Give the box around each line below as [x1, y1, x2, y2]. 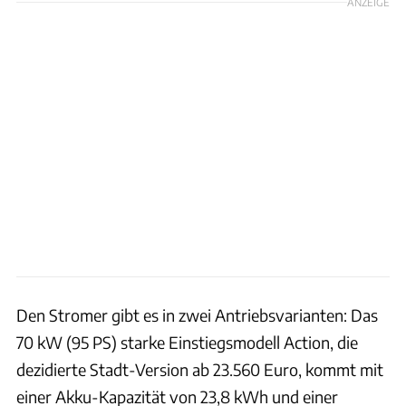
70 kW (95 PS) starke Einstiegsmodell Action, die [16, 331, 358, 353]
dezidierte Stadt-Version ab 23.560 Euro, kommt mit [16, 358, 383, 380]
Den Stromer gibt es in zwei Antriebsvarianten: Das [16, 304, 378, 325]
